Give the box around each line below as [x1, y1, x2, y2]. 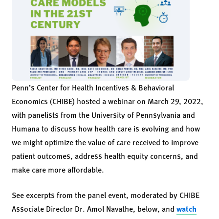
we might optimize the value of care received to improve [12, 136, 198, 148]
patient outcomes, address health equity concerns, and [12, 150, 198, 161]
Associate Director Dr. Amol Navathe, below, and [12, 202, 176, 214]
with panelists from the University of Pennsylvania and [12, 109, 195, 120]
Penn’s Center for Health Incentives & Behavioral [12, 81, 174, 93]
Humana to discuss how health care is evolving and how [12, 122, 200, 134]
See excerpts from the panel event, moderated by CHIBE [12, 189, 199, 200]
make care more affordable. [12, 163, 104, 175]
